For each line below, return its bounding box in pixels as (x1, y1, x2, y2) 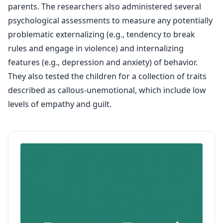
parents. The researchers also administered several (8, 1, 201, 12)
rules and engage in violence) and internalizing (8, 43, 184, 54)
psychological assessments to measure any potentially (8, 15, 213, 26)
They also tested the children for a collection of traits (8, 71, 207, 82)
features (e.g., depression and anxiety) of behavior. (8, 57, 198, 68)
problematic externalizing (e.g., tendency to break (8, 29, 195, 40)
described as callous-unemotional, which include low (8, 85, 206, 96)
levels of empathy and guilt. (8, 99, 111, 110)
